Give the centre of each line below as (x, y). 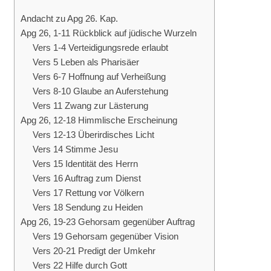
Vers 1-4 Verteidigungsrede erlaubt (100, 47)
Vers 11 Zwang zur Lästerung (90, 106)
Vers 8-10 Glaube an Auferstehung (100, 91)
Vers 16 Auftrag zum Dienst (87, 178)
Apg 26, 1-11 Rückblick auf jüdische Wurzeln (108, 33)
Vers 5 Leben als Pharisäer (86, 62)
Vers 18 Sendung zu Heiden (87, 207)
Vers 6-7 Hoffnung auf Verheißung (99, 77)
